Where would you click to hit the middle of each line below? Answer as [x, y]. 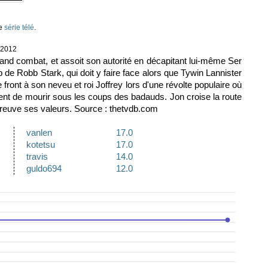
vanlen [39, 132]
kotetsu [41, 144]
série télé [19, 27]
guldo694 [44, 168]
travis [37, 156]
